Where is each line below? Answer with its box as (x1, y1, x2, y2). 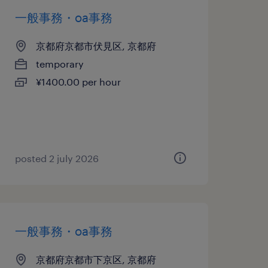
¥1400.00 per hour (35, 76, 121, 87)
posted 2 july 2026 (14, 153, 99, 164)
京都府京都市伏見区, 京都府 (35, 40, 156, 51)
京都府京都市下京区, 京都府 (35, 254, 156, 265)
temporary (35, 58, 84, 69)
